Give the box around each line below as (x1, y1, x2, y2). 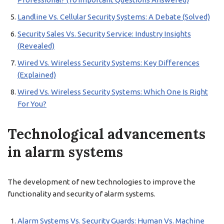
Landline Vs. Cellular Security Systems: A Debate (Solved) (17, 12, 210, 21)
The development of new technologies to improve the (7, 177, 195, 186)
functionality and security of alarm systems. (7, 189, 155, 198)
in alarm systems (7, 143, 123, 161)
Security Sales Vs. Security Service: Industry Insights (17, 29, 191, 38)
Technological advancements (7, 125, 205, 143)
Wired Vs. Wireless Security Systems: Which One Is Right (17, 87, 208, 96)
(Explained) (17, 70, 56, 79)
